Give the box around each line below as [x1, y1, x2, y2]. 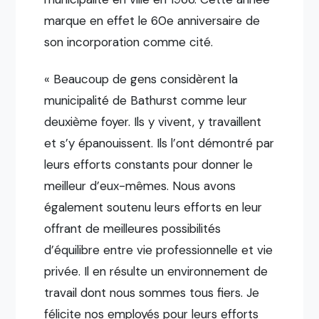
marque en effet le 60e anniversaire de [44, 12, 261, 28]
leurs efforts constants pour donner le [44, 156, 253, 172]
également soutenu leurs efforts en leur [44, 199, 263, 215]
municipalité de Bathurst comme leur [44, 92, 248, 108]
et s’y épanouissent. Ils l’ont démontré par [44, 135, 275, 151]
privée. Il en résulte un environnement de [44, 263, 268, 279]
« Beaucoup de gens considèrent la [44, 70, 239, 87]
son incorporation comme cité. [44, 33, 214, 50]
